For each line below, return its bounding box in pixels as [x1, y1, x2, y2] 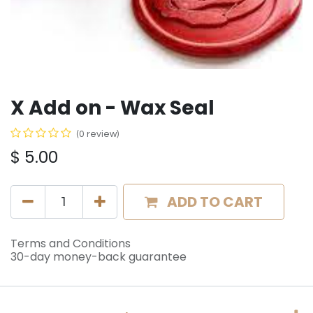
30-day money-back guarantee [10, 249, 187, 265]
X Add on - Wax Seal [10, 94, 214, 122]
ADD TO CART [167, 192, 263, 212]
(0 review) [76, 129, 119, 139]
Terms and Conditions [10, 235, 131, 252]
